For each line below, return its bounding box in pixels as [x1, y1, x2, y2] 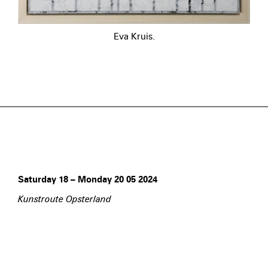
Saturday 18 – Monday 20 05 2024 [18, 174, 162, 185]
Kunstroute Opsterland [18, 194, 111, 205]
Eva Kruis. [113, 31, 155, 42]
